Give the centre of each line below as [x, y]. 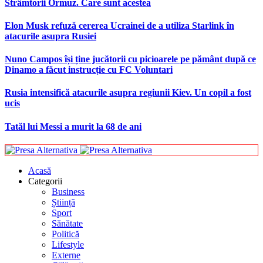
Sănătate [67, 223]
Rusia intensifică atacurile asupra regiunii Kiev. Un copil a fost [128, 93]
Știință [63, 202]
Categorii [45, 181]
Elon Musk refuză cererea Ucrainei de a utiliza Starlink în [119, 25]
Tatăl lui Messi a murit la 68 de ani [73, 126]
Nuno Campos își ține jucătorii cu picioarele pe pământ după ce [130, 59]
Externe [66, 255]
